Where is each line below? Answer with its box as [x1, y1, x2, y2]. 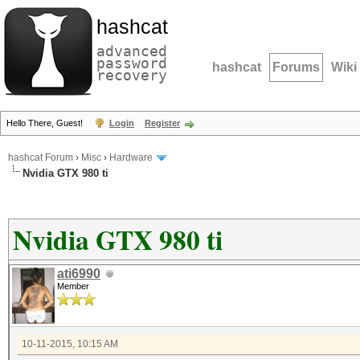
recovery [96, 67, 167, 84]
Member [57, 281, 89, 291]
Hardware [109, 152, 153, 164]
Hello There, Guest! [6, 118, 85, 128]
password [96, 55, 167, 72]
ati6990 [57, 267, 100, 280]
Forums [272, 60, 320, 74]
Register [145, 118, 180, 128]
